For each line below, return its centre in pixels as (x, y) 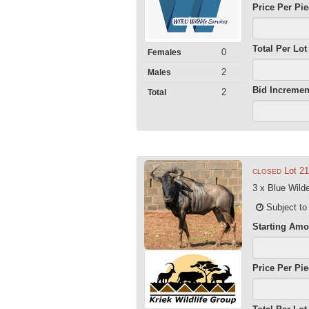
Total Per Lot (280, 48)
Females (164, 52)
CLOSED (267, 171)
